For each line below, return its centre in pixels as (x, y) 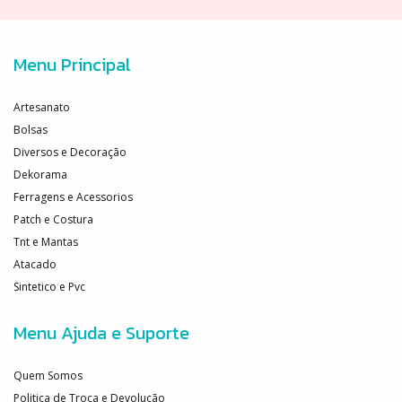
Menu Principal (72, 64)
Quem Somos (48, 375)
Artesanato (42, 107)
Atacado (35, 264)
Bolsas (31, 129)
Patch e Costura (53, 219)
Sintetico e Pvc (49, 286)
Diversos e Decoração (70, 152)
